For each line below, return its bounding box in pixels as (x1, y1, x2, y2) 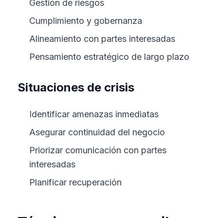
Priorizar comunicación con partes (29, 145, 166, 155)
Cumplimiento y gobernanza (29, 16, 142, 26)
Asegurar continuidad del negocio (29, 127, 165, 137)
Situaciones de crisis (18, 80, 134, 94)
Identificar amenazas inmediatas (29, 109, 159, 119)
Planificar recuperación (29, 177, 122, 187)
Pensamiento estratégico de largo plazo (29, 52, 189, 62)
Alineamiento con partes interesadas (29, 34, 175, 44)
